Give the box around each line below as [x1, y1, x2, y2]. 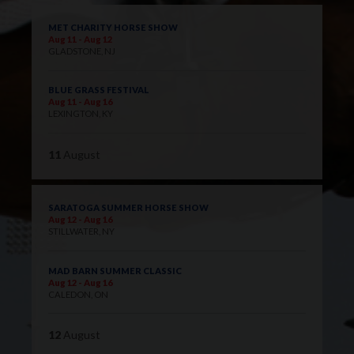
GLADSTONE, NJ [47, 45, 115, 56]
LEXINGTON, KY [47, 108, 113, 119]
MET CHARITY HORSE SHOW [47, 21, 178, 32]
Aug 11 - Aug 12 [47, 33, 112, 44]
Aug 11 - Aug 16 [47, 96, 112, 107]
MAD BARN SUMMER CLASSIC [47, 265, 182, 276]
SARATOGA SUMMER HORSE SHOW [47, 202, 209, 213]
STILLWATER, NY [47, 226, 115, 237]
